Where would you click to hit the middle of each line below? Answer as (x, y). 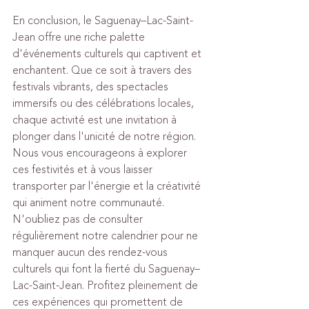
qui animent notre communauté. (90, 203)
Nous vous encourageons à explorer (101, 153)
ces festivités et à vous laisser (84, 170)
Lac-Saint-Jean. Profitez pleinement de (107, 286)
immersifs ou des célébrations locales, (104, 103)
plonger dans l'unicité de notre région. (106, 137)
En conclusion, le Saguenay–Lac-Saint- (103, 21)
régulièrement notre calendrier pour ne (107, 236)
